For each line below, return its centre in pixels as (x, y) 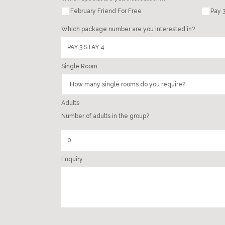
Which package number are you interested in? (128, 29)
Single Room (79, 67)
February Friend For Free (106, 11)
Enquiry (72, 159)
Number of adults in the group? (105, 116)
